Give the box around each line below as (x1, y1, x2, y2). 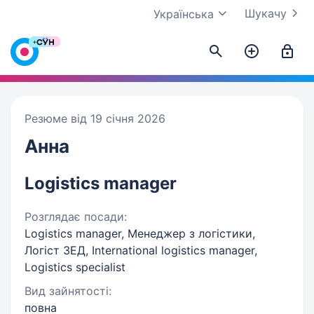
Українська (153, 7, 214, 21)
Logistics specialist (25, 260, 125, 274)
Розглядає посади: (25, 210, 127, 224)
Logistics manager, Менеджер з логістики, (25, 226, 255, 240)
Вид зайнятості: (25, 284, 111, 298)
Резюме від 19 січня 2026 (25, 111, 165, 125)
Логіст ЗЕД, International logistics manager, (25, 243, 257, 257)
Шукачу (245, 6, 287, 20)
